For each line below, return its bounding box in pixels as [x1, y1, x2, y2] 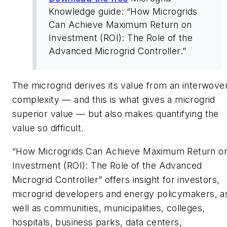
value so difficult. [12, 123, 84, 134]
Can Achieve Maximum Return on [49, 19, 192, 30]
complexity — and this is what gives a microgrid [12, 94, 215, 105]
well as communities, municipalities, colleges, [12, 202, 205, 213]
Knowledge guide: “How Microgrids [49, 6, 198, 17]
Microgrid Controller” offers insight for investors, [12, 174, 220, 185]
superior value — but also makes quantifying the [12, 108, 219, 120]
